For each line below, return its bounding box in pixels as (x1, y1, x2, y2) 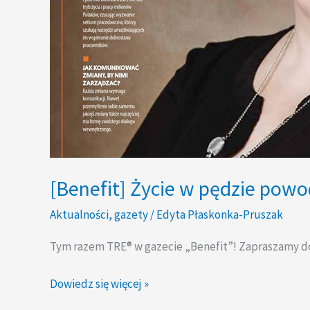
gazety (114, 207, 148, 223)
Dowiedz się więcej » (50, 275, 149, 291)
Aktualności (50, 207, 109, 223)
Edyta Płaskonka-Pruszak (156, 207, 283, 223)
